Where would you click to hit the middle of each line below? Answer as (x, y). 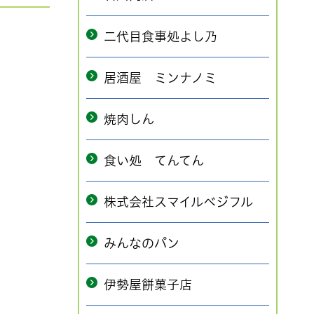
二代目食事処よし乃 (161, 36)
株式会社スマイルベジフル (178, 202)
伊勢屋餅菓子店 (148, 285)
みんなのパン (142, 243)
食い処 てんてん (154, 161)
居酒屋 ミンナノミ (160, 78)
